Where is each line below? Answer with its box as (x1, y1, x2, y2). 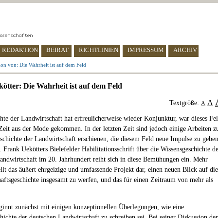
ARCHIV (173, 46, 197, 54)
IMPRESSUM (127, 46, 164, 54)
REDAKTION (2, 46, 38, 54)
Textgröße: (169, 99, 201, 107)
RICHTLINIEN (79, 46, 118, 54)
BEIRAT (46, 46, 69, 54)
